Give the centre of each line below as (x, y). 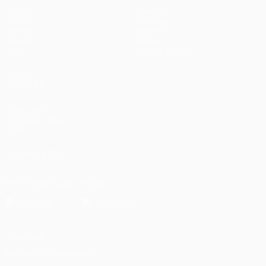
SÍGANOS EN (32, 153)
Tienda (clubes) (166, 50)
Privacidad (24, 236)
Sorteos (20, 30)
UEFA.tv (20, 20)
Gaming (19, 40)
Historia (151, 30)
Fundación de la (34, 119)
